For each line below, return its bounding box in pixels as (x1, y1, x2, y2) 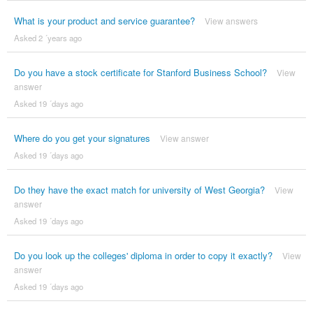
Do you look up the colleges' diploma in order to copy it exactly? (13, 248, 272, 262)
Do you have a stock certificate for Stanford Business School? (13, 65, 267, 79)
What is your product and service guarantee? (13, 13, 195, 27)
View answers (204, 14, 258, 27)
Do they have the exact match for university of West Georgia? (13, 182, 265, 196)
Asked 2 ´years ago (13, 31, 82, 43)
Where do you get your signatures (13, 131, 150, 145)
